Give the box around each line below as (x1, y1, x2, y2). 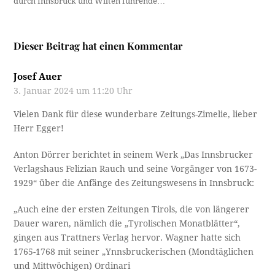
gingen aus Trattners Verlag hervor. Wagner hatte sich (14, 233, 241, 243)
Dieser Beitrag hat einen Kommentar (14, 39, 184, 53)
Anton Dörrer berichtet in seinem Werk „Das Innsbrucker (14, 150, 254, 160)
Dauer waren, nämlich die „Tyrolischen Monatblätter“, (14, 219, 241, 229)
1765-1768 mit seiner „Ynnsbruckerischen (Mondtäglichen (14, 247, 254, 257)
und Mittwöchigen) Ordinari (14, 261, 131, 271)
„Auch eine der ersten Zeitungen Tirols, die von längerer (14, 204, 250, 215)
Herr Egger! (14, 123, 64, 134)
